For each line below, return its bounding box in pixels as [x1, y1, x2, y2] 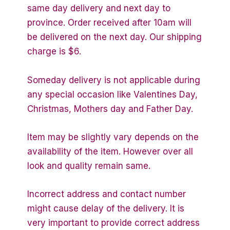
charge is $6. [27, 46, 81, 57]
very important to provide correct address [27, 217, 200, 228]
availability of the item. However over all [27, 146, 193, 157]
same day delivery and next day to [27, 3, 170, 14]
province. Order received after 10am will [27, 17, 191, 28]
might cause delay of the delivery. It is [27, 203, 184, 214]
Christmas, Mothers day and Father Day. [27, 103, 193, 114]
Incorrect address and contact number [27, 188, 186, 199]
